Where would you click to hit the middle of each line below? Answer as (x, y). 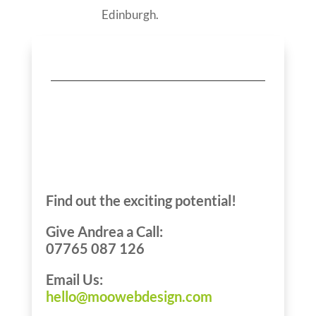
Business (95, 158)
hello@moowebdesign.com (129, 296)
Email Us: (74, 279)
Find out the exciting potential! (141, 200)
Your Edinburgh (134, 132)
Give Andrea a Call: (104, 231)
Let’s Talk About (134, 107)
